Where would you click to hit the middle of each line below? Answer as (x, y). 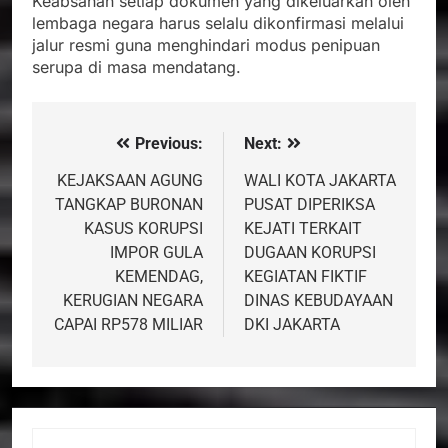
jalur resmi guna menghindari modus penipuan (206, 45)
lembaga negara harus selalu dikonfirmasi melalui (218, 23)
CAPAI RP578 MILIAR (128, 325)
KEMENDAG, (159, 277)
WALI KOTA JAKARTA (320, 181)
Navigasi (97, 149)
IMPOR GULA (156, 253)
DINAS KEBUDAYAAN (318, 301)
